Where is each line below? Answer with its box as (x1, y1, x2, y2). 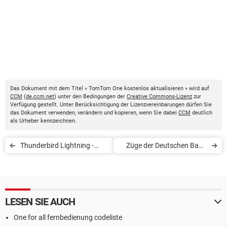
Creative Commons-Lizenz (127, 93, 192, 100)
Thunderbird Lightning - (20, 141, 94, 149)
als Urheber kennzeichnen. (10, 118, 77, 124)
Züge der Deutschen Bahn (126, 141, 207, 149)
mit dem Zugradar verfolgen (120, 157, 207, 165)
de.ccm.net (26, 93, 54, 100)
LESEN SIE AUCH (5, 196, 75, 208)
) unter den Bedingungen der (54, 93, 127, 100)
